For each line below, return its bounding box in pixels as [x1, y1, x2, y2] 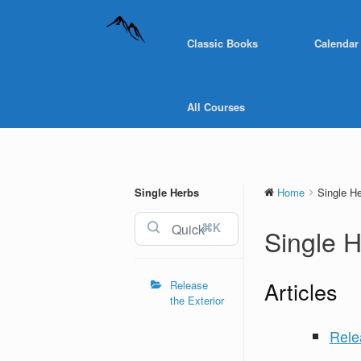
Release [170, 277, 208, 293]
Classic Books [187, 35, 258, 51]
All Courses [187, 99, 245, 114]
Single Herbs [135, 185, 199, 200]
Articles [263, 276, 338, 307]
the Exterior [170, 293, 224, 308]
